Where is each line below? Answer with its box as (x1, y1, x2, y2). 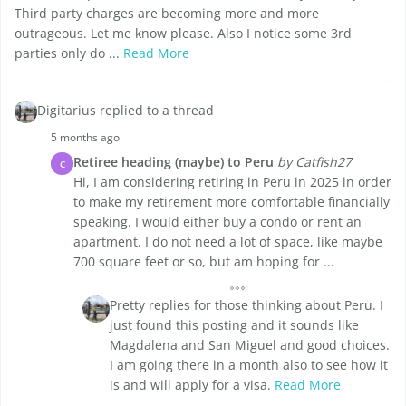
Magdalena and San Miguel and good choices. (110, 336, 390, 354)
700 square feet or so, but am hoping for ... (73, 253, 334, 271)
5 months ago (51, 130, 120, 146)
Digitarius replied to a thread (37, 101, 214, 120)
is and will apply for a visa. (110, 376, 275, 394)
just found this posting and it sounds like (110, 316, 359, 334)
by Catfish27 (277, 153, 352, 171)
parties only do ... (14, 44, 123, 63)
